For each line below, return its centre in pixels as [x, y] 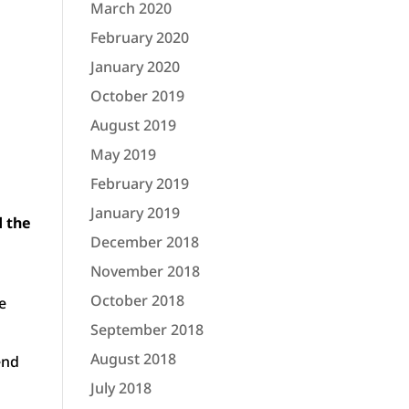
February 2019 [139, 184]
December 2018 [144, 242]
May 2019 [123, 154]
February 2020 [139, 37]
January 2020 [135, 67]
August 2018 [133, 359]
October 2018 [137, 300]
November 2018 [145, 271]
